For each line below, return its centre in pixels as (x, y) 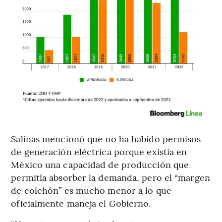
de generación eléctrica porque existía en (99, 152)
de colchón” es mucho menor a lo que (91, 190)
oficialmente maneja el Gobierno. (81, 203)
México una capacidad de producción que (100, 165)
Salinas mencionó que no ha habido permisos (106, 139)
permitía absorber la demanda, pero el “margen (111, 177)
